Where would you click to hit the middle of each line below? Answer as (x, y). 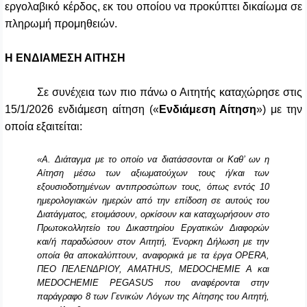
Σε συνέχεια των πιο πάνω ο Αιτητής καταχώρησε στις (170, 93)
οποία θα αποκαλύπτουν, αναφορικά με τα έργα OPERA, (153, 256)
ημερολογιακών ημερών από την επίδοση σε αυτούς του (153, 201)
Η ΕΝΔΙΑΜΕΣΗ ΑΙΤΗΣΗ (65, 58)
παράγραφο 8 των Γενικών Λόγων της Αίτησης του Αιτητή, (153, 297)
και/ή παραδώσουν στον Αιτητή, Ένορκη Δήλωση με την (153, 242)
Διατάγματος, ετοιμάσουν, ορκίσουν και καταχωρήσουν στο (153, 214)
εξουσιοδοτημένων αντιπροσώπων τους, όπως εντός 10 (153, 187)
